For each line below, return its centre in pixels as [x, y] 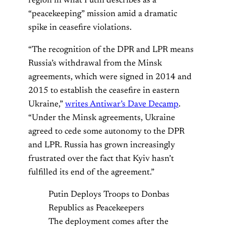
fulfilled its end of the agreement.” [91, 172]
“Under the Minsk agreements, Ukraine [102, 118]
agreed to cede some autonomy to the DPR [106, 131]
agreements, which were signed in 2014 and [110, 77]
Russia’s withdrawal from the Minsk [95, 63]
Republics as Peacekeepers [96, 208]
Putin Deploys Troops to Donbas [109, 194]
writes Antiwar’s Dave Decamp [122, 104]
